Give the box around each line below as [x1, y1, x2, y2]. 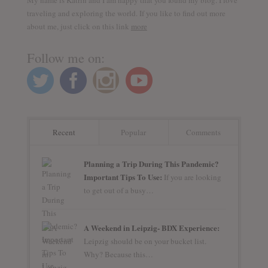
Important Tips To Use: [83, 170, 162, 182]
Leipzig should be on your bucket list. [83, 235, 206, 246]
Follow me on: [26, 48, 105, 66]
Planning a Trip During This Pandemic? [83, 157, 219, 169]
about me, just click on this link [26, 20, 131, 32]
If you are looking [162, 171, 221, 182]
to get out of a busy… [83, 184, 154, 196]
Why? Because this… [83, 248, 153, 260]
